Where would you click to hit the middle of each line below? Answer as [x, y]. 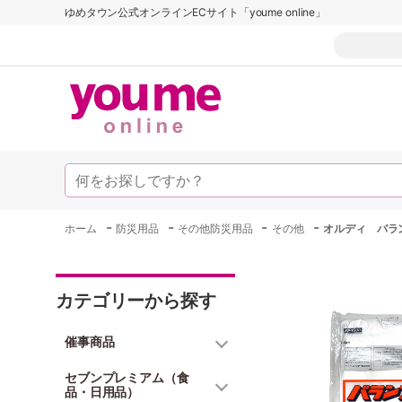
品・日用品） [102, 392]
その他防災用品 [215, 228]
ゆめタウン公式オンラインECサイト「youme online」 [196, 12]
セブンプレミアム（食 [127, 377]
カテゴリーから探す [136, 301]
